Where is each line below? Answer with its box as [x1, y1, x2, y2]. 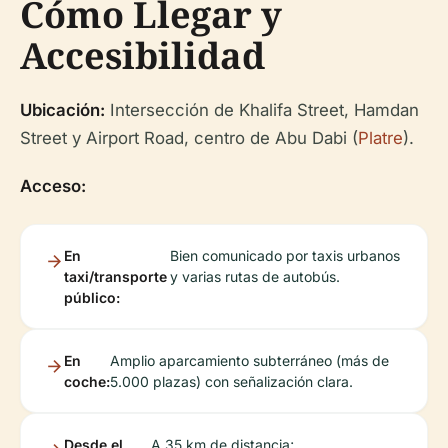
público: [64, 288, 120, 306]
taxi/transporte [64, 267, 167, 285]
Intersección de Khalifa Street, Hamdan [105, 99, 419, 120]
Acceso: [20, 175, 86, 196]
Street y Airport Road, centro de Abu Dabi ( [20, 127, 358, 148]
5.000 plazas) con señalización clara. [110, 372, 353, 390]
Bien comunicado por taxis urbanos [170, 246, 401, 264]
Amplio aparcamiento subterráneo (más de [110, 351, 389, 369]
